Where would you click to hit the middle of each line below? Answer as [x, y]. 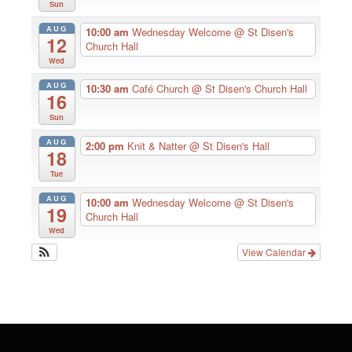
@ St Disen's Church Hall [249, 89]
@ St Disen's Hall [229, 145]
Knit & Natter [158, 145]
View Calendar [275, 251]
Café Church [161, 89]
